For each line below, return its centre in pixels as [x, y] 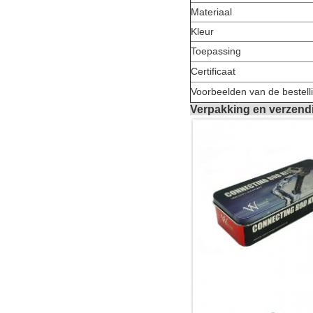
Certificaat [213, 71]
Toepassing [216, 51]
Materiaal [211, 12]
